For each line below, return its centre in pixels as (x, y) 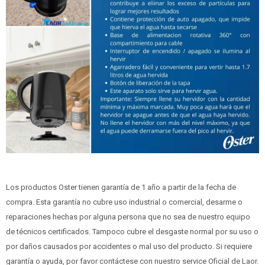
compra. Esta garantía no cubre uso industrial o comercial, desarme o (124, 202)
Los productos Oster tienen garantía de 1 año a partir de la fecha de (121, 187)
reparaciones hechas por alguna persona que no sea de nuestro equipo (128, 216)
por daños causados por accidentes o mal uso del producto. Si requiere (129, 246)
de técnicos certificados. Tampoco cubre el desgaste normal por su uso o (132, 231)
